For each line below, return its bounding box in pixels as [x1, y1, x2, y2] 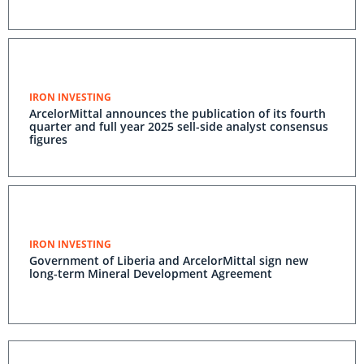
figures [29, 132, 67, 147]
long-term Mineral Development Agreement [29, 266, 272, 281]
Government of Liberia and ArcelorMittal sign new [29, 253, 308, 268]
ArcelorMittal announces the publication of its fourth [29, 106, 326, 121]
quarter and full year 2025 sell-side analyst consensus [29, 119, 328, 134]
